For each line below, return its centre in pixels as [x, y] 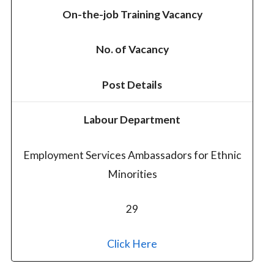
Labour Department [132, 120]
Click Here [132, 244]
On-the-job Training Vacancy [132, 15]
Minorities [132, 174]
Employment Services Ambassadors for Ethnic [132, 155]
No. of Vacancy [132, 50]
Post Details [132, 84]
